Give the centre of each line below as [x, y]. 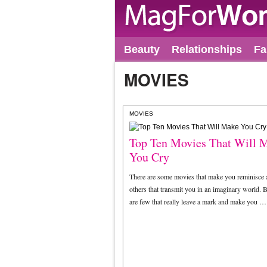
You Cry [149, 157]
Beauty [142, 49]
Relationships [207, 49]
